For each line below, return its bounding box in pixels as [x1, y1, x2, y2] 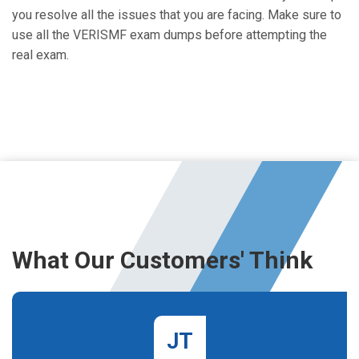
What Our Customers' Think [12, 246, 313, 274]
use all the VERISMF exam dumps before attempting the [12, 27, 327, 42]
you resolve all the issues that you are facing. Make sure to [12, 7, 341, 22]
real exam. [12, 47, 69, 63]
